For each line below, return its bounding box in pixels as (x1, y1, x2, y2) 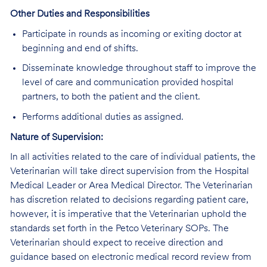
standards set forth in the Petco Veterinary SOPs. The (10, 224, 229, 234)
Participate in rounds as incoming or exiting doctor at (21, 29, 241, 39)
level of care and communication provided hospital (21, 78, 234, 88)
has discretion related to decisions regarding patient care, (10, 195, 249, 206)
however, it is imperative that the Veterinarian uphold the (10, 210, 247, 220)
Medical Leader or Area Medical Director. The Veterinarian (10, 181, 253, 191)
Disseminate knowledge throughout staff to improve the (21, 64, 256, 74)
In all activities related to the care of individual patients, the (10, 153, 256, 163)
